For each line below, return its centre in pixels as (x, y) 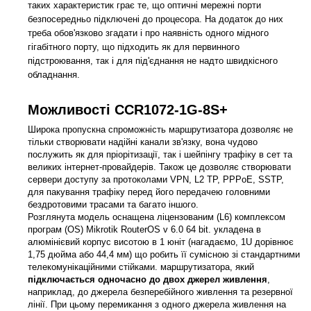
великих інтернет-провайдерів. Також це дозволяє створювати (159, 167)
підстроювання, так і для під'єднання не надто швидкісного (153, 60)
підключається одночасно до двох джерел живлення (148, 280)
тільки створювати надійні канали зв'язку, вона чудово (143, 142)
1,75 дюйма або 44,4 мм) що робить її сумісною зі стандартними (164, 255)
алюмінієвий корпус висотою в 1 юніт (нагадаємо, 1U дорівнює (161, 242)
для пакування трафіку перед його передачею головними (149, 192)
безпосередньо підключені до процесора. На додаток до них (155, 19)
